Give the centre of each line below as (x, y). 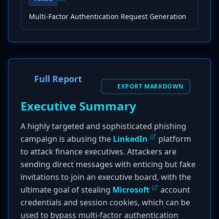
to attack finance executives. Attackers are (99, 152)
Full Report (58, 79)
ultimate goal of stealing (66, 190)
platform (174, 139)
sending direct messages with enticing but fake (108, 164)
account (174, 190)
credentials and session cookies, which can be (105, 202)
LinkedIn (130, 139)
